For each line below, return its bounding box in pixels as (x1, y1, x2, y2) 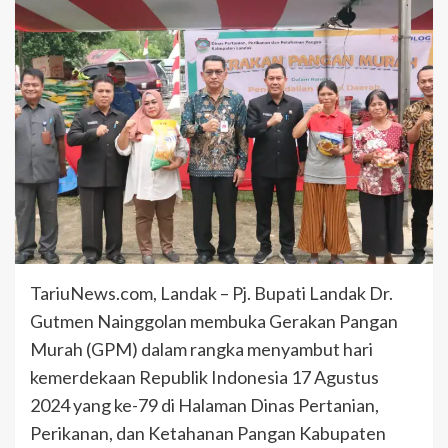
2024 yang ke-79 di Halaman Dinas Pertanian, (30, 394, 379, 417)
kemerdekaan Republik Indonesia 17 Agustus (30, 366, 379, 389)
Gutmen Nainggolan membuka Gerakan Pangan (30, 310, 398, 333)
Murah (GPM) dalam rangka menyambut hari (30, 338, 373, 361)
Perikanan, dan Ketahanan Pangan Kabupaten (30, 422, 386, 445)
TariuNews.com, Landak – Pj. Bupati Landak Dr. (30, 282, 393, 305)
